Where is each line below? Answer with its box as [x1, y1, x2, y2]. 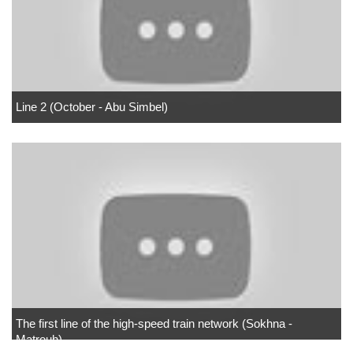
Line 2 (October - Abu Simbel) [16, 100, 168, 113]
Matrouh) [16, 333, 62, 346]
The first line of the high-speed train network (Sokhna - [16, 317, 292, 330]
